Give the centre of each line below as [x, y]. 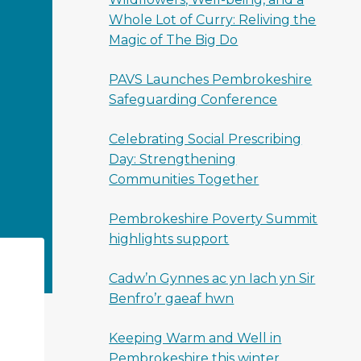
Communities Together [184, 179]
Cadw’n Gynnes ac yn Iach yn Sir [212, 278]
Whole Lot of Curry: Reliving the [213, 20]
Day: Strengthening [173, 159]
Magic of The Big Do [174, 40]
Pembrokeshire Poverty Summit [214, 219]
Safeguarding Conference [193, 100]
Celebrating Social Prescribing [205, 139]
